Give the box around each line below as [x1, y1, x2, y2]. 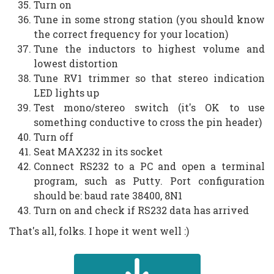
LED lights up [34, 86, 99, 99]
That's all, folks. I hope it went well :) [9, 224, 189, 237]
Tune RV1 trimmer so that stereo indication [34, 71, 265, 84]
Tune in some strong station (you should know [34, 12, 265, 26]
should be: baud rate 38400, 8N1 [34, 188, 182, 202]
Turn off [34, 130, 73, 143]
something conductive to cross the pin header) [34, 115, 262, 128]
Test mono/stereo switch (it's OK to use [34, 100, 265, 114]
